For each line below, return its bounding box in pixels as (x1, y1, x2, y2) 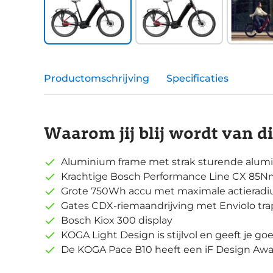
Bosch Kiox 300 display (61, 214, 172, 227)
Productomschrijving (44, 73, 149, 85)
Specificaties (166, 73, 229, 85)
